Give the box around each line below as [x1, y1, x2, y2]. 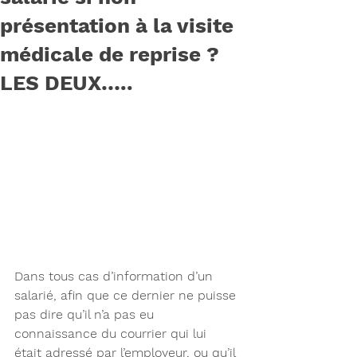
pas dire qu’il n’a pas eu [14, 307, 158, 323]
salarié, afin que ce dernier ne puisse [14, 288, 240, 304]
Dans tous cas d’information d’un [14, 269, 217, 284]
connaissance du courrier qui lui [14, 326, 210, 342]
